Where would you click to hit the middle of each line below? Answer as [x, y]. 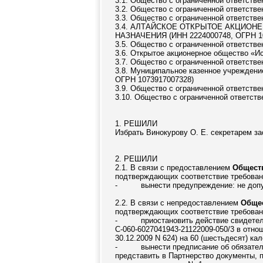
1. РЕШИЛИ [136, 124]
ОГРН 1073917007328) [154, 80]
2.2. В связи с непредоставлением [178, 203]
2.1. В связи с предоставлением [174, 168]
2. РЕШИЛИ [136, 159]
